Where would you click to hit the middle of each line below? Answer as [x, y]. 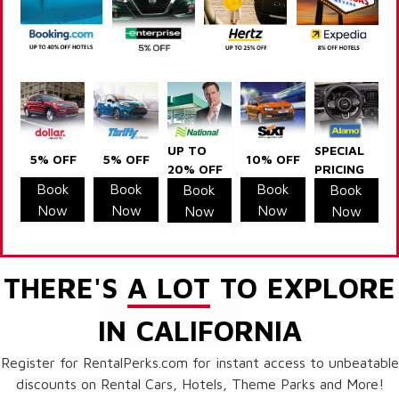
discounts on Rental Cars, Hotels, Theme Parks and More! [199, 383]
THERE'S [65, 287]
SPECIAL [339, 150]
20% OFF [195, 168]
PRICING [339, 168]
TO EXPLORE [303, 287]
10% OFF [273, 159]
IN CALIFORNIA [199, 330]
